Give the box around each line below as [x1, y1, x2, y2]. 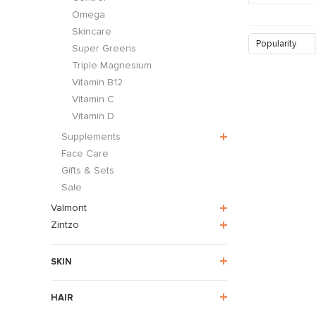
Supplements [61, 132, 121, 142]
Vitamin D [72, 111, 114, 122]
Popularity [256, 39, 296, 49]
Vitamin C [72, 95, 114, 105]
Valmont [51, 203, 87, 214]
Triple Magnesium [72, 61, 152, 71]
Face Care [61, 149, 109, 159]
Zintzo [51, 220, 79, 231]
